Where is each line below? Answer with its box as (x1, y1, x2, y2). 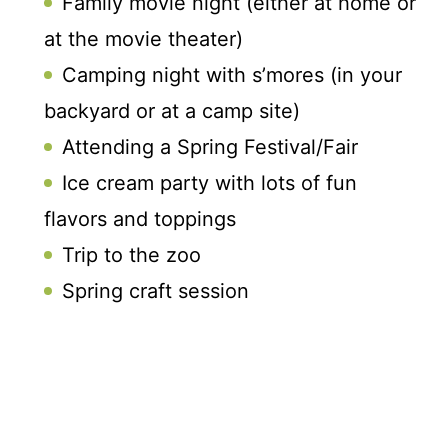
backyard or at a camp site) (44, 98, 300, 123)
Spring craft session (62, 278, 249, 303)
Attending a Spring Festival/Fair (62, 134, 358, 159)
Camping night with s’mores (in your (62, 62, 402, 87)
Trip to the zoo (62, 242, 201, 267)
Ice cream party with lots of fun (62, 170, 357, 195)
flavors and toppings (44, 206, 236, 231)
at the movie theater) (44, 26, 243, 51)
